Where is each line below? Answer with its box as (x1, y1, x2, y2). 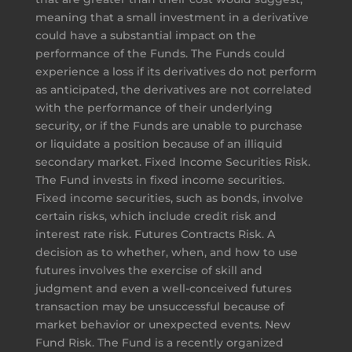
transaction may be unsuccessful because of (35, 299, 284, 313)
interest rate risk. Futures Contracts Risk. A (35, 226, 275, 241)
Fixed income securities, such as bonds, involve (35, 190, 303, 205)
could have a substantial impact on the (35, 27, 256, 42)
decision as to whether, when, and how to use (35, 244, 298, 259)
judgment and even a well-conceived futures (35, 280, 291, 295)
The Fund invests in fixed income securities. (35, 172, 284, 187)
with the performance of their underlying (35, 100, 273, 115)
